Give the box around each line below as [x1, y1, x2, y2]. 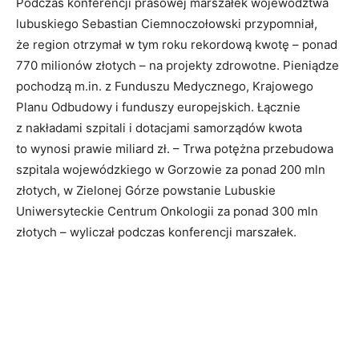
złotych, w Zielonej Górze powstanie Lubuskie [16, 183, 276, 199]
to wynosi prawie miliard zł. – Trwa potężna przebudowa [16, 141, 333, 157]
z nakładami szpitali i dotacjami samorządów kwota [16, 120, 302, 136]
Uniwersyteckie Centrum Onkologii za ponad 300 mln [16, 204, 318, 220]
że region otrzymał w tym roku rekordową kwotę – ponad [16, 37, 337, 53]
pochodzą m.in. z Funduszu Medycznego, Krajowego [16, 79, 313, 95]
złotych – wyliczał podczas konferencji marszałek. [16, 224, 296, 240]
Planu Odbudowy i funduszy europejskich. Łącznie [16, 99, 301, 115]
